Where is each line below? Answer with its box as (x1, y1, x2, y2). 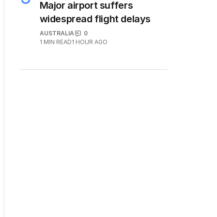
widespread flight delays (39, 13, 151, 25)
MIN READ (43, 38, 72, 46)
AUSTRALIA (39, 30, 74, 37)
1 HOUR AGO (71, 38, 108, 46)
